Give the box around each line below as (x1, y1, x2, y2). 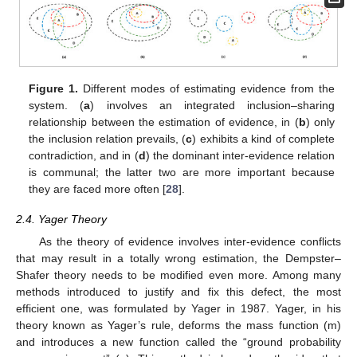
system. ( (29, 98, 84, 112)
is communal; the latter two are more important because (29, 165, 335, 178)
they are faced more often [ (29, 182, 167, 195)
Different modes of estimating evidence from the (78, 81, 335, 95)
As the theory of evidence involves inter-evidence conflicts (38, 235, 341, 249)
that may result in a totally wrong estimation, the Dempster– (16, 252, 341, 265)
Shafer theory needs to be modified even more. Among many (16, 269, 341, 282)
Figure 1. (29, 81, 79, 95)
